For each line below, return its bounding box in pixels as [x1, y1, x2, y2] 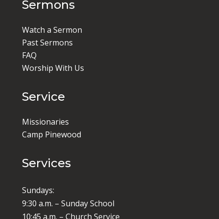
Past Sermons [22, 37, 73, 48]
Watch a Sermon [22, 24, 82, 35]
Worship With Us [22, 63, 84, 73]
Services [22, 156, 71, 170]
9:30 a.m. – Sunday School [22, 198, 114, 209]
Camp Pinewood [22, 129, 81, 140]
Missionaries [22, 116, 69, 127]
